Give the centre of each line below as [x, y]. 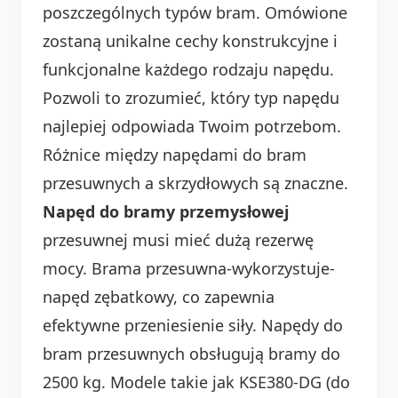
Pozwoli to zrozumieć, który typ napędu [191, 97]
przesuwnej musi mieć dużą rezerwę [178, 239]
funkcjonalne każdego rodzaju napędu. [188, 69]
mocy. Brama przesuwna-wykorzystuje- [189, 268]
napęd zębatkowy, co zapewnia [159, 296]
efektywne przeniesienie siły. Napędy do [193, 325]
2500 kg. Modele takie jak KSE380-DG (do [196, 382]
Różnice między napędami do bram [175, 154]
